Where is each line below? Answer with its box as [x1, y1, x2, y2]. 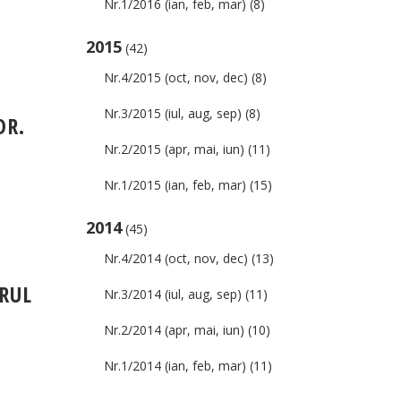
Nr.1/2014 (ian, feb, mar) [104, 357, 246, 374]
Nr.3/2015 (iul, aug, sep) [104, 105, 242, 122]
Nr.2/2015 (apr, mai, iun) [104, 141, 244, 158]
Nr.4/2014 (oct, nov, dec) [104, 250, 248, 267]
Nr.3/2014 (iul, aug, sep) [104, 286, 242, 303]
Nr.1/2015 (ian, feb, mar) [104, 176, 246, 193]
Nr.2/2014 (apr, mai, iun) [104, 321, 244, 338]
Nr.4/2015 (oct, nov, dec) [104, 69, 248, 86]
